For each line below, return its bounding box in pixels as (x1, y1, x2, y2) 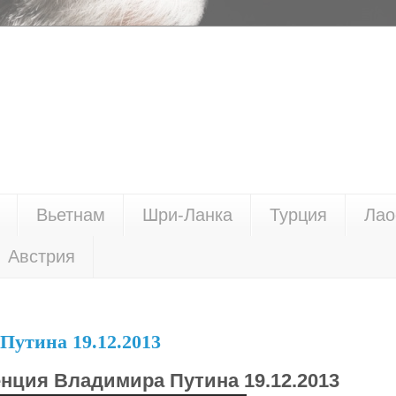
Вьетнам (36, 205, 105, 225)
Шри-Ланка (142, 205, 232, 225)
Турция (270, 205, 327, 225)
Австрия (8, 247, 75, 267)
